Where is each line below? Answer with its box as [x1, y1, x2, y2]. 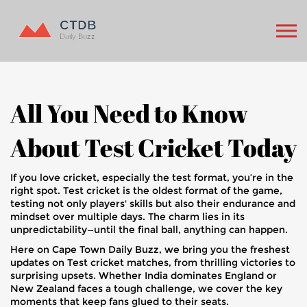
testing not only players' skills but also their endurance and [10, 197, 295, 210]
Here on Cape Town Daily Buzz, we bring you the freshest [10, 243, 290, 256]
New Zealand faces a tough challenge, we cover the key [10, 282, 282, 295]
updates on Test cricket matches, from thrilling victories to [10, 256, 295, 269]
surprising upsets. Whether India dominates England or [10, 269, 277, 282]
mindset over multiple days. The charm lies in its [10, 210, 245, 223]
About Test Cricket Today [10, 131, 297, 164]
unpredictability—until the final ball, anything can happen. [10, 223, 288, 236]
